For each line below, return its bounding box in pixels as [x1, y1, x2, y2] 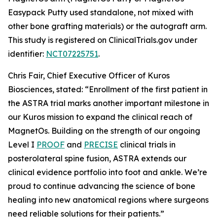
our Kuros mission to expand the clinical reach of [8, 112, 192, 122]
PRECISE [84, 140, 118, 149]
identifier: [8, 49, 46, 59]
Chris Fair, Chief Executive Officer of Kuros [8, 71, 170, 80]
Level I [8, 140, 37, 149]
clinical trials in [118, 140, 176, 149]
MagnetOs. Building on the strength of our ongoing [8, 126, 200, 136]
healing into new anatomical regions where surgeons [8, 195, 209, 205]
